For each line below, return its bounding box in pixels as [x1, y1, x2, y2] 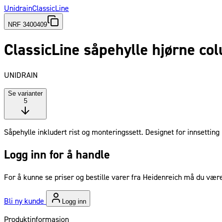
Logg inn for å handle [4, 147, 110, 163]
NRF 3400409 [8, 20, 47, 28]
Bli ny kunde [4, 196, 46, 207]
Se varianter [8, 90, 43, 98]
